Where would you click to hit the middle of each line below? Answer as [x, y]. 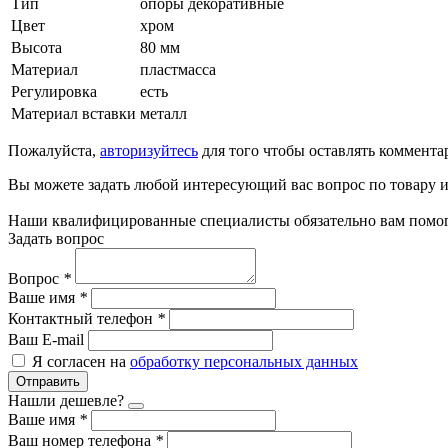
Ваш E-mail [46, 339]
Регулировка [54, 91]
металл [163, 113]
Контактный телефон [82, 318]
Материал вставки [73, 113]
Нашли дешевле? [66, 400]
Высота [36, 47]
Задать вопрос [56, 238]
